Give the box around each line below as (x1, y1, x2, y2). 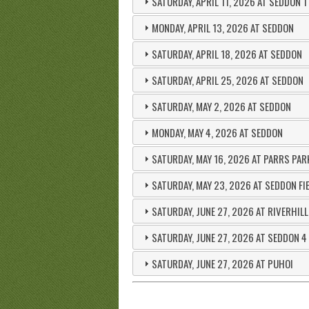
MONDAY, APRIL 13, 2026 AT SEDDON (151, 19, 294, 35)
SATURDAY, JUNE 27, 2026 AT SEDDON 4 (151, 229, 307, 245)
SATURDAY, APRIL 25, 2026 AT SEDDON (151, 72, 303, 88)
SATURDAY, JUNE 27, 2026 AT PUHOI (151, 255, 293, 271)
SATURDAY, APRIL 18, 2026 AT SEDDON (151, 46, 302, 61)
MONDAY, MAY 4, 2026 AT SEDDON (151, 124, 283, 140)
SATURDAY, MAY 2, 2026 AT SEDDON (151, 98, 291, 114)
